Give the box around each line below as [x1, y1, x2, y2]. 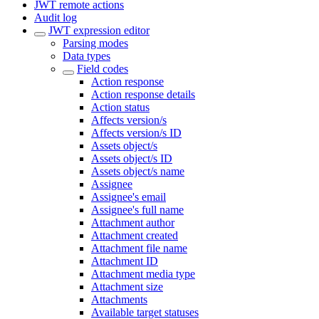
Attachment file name [91, 242, 187, 254]
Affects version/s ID [91, 127, 182, 139]
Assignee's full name [91, 204, 184, 216]
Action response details [91, 88, 195, 100]
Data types [63, 50, 110, 62]
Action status [91, 101, 150, 113]
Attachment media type [91, 268, 195, 280]
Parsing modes [63, 37, 128, 49]
